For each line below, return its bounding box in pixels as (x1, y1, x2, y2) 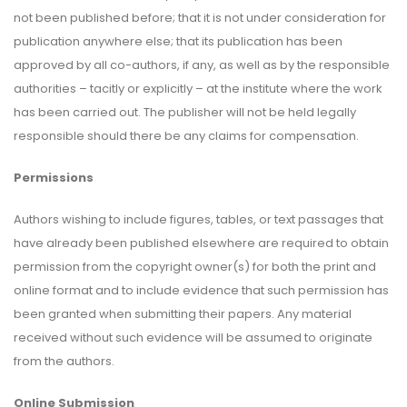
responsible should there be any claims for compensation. (14, 126, 359, 144)
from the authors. (14, 352, 114, 370)
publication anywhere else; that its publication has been (14, 32, 342, 50)
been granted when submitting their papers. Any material (14, 304, 352, 323)
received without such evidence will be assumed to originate (14, 328, 372, 346)
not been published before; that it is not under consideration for (14, 8, 386, 26)
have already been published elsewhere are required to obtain (14, 233, 389, 252)
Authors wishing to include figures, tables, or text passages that (14, 210, 383, 228)
